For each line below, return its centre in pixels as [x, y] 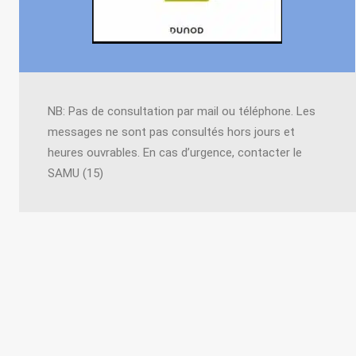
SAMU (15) [75, 173]
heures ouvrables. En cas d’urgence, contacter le [175, 153]
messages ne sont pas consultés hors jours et [171, 132]
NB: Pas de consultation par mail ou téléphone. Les [182, 111]
